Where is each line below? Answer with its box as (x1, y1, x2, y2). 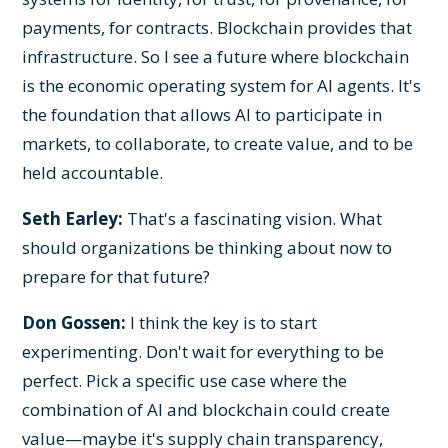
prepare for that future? (22, 264, 211, 288)
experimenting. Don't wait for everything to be (22, 339, 385, 363)
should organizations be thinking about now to (22, 235, 393, 259)
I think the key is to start (126, 310, 318, 334)
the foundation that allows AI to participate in (22, 102, 383, 126)
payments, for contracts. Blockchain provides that (22, 15, 413, 39)
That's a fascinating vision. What (123, 206, 383, 230)
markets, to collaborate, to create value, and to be (22, 131, 414, 155)
